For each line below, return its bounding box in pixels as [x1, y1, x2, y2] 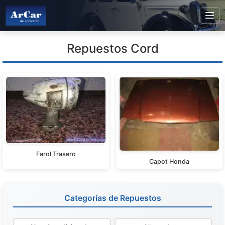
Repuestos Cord [66, 41, 159, 56]
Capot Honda [149, 158, 189, 166]
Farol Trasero [36, 150, 76, 158]
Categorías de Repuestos [64, 193, 161, 203]
